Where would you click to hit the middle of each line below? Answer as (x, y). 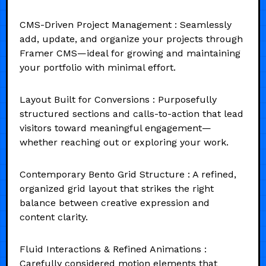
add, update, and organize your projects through (131, 39)
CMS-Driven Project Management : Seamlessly (126, 24)
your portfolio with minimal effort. (98, 67)
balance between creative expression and (115, 202)
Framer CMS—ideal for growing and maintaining (130, 53)
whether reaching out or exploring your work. (124, 142)
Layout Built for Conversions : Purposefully (118, 99)
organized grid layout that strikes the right (117, 188)
